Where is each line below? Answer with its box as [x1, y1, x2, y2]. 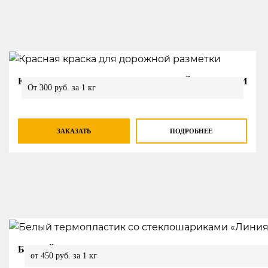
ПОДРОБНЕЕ [170, 127, 213, 135]
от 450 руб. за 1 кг [31, 251, 98, 260]
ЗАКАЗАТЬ [56, 127, 91, 135]
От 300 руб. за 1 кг [27, 83, 96, 93]
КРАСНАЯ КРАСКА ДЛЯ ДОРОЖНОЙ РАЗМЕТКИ [18, 76, 247, 87]
